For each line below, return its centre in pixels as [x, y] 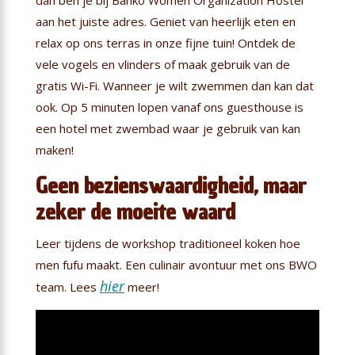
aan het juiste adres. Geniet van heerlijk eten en [165, 21]
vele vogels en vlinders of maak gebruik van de [162, 64]
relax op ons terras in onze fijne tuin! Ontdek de [165, 42]
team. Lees [67, 286]
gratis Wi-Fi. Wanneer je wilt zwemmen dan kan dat [174, 85]
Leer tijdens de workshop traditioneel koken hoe [168, 243]
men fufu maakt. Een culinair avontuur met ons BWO [176, 264]
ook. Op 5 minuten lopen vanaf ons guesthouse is [169, 107]
